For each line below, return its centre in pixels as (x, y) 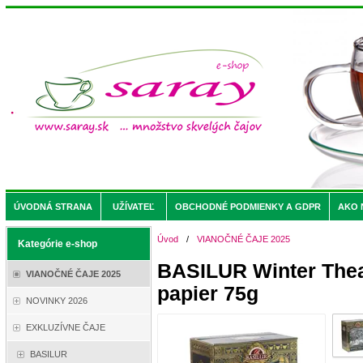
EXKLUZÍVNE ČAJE (66, 327)
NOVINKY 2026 (57, 301)
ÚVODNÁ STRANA (53, 207)
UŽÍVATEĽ (134, 207)
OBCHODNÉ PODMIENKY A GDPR (248, 207)
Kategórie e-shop (58, 244)
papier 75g (208, 294)
